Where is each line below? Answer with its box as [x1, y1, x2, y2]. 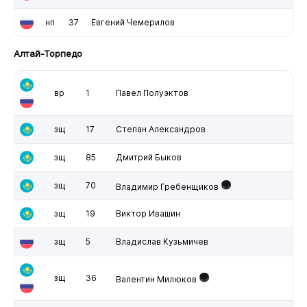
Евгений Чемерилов [90, 16, 175, 27]
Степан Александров [115, 123, 206, 134]
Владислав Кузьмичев [115, 236, 208, 247]
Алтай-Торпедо [13, 47, 82, 59]
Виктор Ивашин [115, 208, 180, 219]
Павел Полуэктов [115, 87, 188, 98]
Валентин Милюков [115, 273, 197, 284]
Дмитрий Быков [115, 151, 182, 162]
